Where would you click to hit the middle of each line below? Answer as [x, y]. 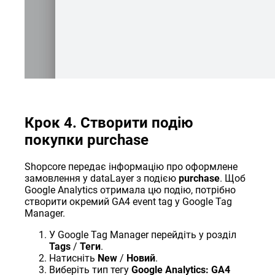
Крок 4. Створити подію [109, 123]
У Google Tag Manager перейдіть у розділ [143, 235]
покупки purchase [87, 140]
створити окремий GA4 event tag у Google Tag [129, 202]
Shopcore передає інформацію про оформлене [131, 167]
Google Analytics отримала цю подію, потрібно [130, 190]
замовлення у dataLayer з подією [102, 179]
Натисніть [74, 258]
